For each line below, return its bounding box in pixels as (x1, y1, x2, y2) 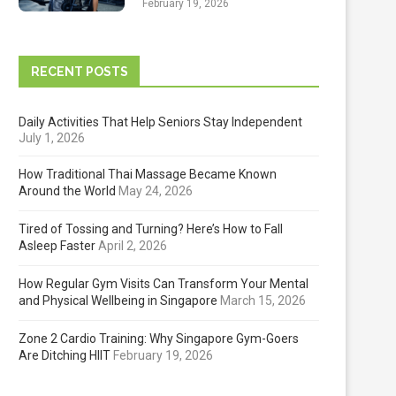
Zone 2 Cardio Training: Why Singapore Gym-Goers (19, 331, 299, 346)
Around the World (19, 184, 116, 199)
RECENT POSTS (31, 65, 128, 80)
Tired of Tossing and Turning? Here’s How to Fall (19, 222, 283, 237)
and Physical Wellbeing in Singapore (19, 293, 217, 308)
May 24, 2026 (118, 184, 193, 199)
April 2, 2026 (98, 239, 167, 254)
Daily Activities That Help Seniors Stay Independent (19, 115, 302, 130)
